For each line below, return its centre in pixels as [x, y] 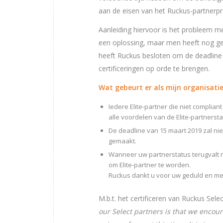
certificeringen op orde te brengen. [154, 69]
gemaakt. [122, 141]
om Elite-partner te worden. [150, 165]
